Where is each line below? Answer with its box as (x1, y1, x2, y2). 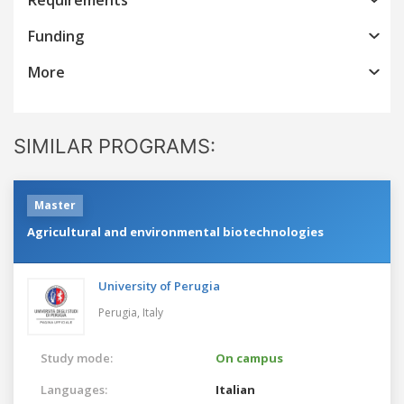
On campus (216, 349, 283, 366)
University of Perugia (98, 277, 220, 294)
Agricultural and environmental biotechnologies (27, 223, 324, 240)
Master (34, 197, 76, 213)
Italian (216, 381, 255, 398)
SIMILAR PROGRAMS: (14, 133, 216, 158)
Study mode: (41, 349, 113, 366)
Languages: (41, 381, 107, 398)
